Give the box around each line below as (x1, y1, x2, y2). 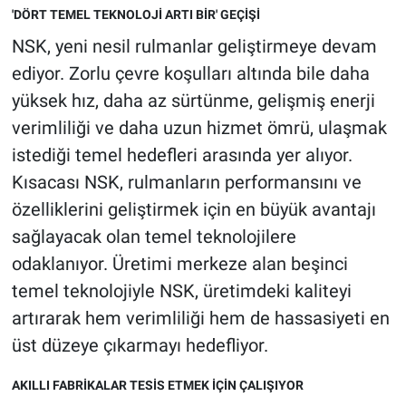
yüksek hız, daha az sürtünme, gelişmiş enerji (11, 89, 375, 111)
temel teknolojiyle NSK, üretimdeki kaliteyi (11, 279, 352, 302)
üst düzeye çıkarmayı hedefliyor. (11, 333, 268, 356)
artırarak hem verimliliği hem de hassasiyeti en (11, 306, 390, 329)
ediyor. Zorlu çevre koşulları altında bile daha (11, 62, 370, 84)
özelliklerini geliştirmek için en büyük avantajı (11, 198, 376, 220)
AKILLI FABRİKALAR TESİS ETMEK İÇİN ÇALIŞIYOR (11, 377, 306, 392)
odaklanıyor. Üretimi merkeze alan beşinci (11, 252, 348, 275)
